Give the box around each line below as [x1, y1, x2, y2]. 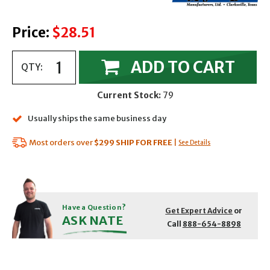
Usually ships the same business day [28, 113, 166, 124]
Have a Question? [62, 203, 126, 212]
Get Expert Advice [165, 206, 233, 216]
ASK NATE [62, 213, 123, 228]
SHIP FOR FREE [116, 137, 173, 148]
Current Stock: [96, 90, 161, 101]
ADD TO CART [130, 57, 235, 78]
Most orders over [29, 137, 93, 148]
